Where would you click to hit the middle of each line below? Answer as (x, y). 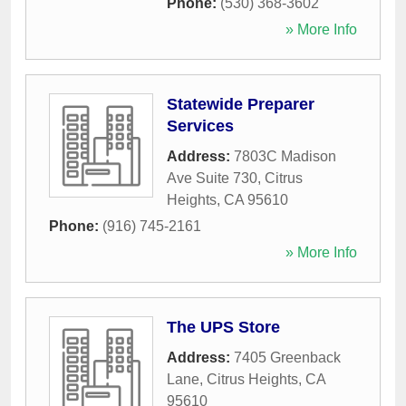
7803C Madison (285, 157)
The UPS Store (223, 328)
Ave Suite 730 (212, 179)
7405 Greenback (287, 358)
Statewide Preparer (241, 105)
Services (200, 126)
